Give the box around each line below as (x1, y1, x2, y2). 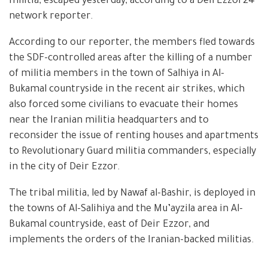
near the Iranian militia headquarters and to (9, 115, 209, 126)
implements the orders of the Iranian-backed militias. (9, 234, 254, 246)
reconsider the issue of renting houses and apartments (9, 130, 258, 142)
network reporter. (9, 11, 93, 22)
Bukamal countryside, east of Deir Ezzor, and (9, 219, 209, 230)
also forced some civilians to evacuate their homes (9, 99, 238, 111)
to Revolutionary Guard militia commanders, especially (9, 146, 256, 157)
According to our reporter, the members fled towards (9, 37, 255, 48)
